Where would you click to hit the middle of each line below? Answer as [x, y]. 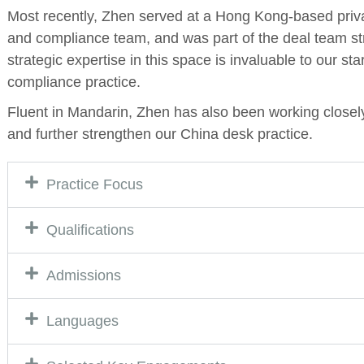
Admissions [84, 275]
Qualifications [90, 230]
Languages [82, 321]
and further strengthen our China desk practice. [160, 134]
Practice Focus [95, 184]
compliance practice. [74, 82]
